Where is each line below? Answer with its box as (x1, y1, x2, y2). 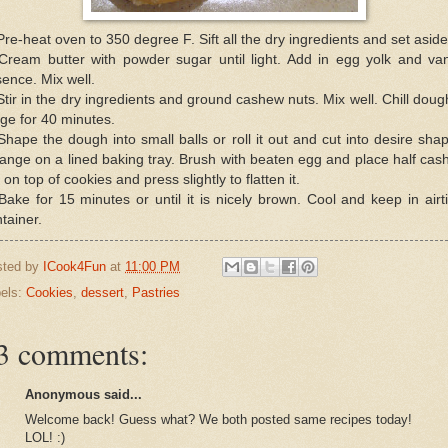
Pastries (132, 285, 180, 301)
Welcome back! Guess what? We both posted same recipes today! (25, 411, 412, 427)
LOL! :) (25, 429, 65, 445)
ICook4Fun (43, 258, 106, 274)
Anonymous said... (25, 387, 142, 403)
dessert (81, 285, 124, 301)
